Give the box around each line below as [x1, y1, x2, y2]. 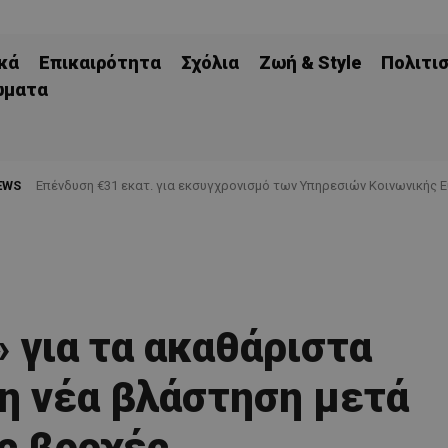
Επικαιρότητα [39, 52, 161, 73]
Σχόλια [181, 52, 239, 73]
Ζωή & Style [259, 52, 361, 73]
